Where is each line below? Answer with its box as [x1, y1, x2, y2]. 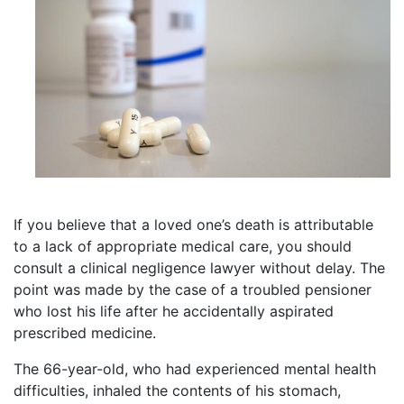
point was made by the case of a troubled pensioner [14, 280, 372, 298]
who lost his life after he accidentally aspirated [14, 301, 334, 320]
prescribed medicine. [14, 323, 156, 342]
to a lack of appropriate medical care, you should [14, 236, 352, 255]
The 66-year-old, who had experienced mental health [14, 359, 376, 378]
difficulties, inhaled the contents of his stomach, [14, 381, 341, 399]
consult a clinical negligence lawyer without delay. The [14, 258, 385, 277]
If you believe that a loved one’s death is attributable [14, 215, 373, 234]
